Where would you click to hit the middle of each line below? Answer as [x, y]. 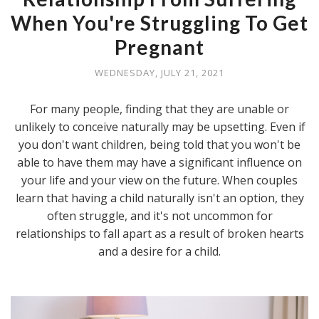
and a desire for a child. [159, 251]
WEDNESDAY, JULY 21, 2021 [159, 72]
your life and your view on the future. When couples [159, 180]
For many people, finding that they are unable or [159, 109]
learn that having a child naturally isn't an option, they [159, 198]
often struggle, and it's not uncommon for [159, 215]
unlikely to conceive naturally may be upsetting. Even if [159, 126]
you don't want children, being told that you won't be [159, 144]
